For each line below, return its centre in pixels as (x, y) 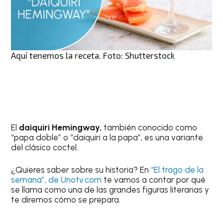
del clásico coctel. (45, 147)
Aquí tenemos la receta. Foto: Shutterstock (93, 55)
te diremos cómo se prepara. (66, 200)
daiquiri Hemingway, (61, 127)
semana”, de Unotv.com (57, 180)
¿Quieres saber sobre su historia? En (81, 170)
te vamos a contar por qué (155, 180)
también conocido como (151, 127)
